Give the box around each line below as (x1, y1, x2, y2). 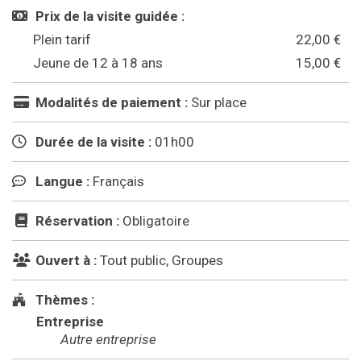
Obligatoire (122, 212, 189, 229)
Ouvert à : (32, 251, 97, 268)
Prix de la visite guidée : (32, 7, 185, 24)
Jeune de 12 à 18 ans (33, 54, 163, 71)
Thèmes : (32, 291, 94, 308)
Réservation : (32, 212, 119, 229)
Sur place (191, 93, 247, 110)
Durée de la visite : (32, 133, 151, 150)
